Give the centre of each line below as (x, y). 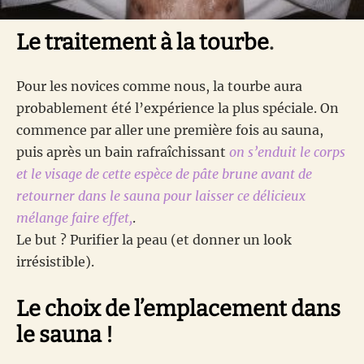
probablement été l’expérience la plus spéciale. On (178, 108)
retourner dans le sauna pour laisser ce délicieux (161, 196)
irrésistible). (55, 262)
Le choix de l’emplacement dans (178, 309)
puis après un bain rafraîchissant (123, 152)
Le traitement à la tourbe (143, 43)
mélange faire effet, (74, 218)
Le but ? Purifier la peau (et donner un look (154, 240)
